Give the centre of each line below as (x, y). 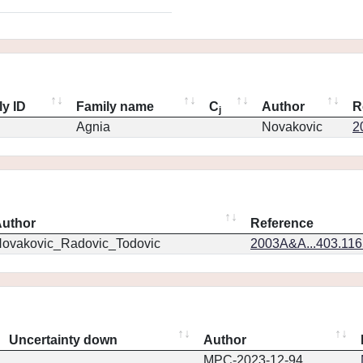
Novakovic (292, 127)
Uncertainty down (63, 340)
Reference (282, 223)
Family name (115, 107)
